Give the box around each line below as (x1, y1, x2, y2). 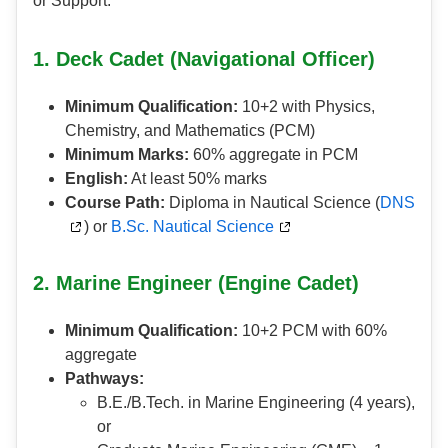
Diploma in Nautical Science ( (165, 194, 380, 212)
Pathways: (65, 370, 144, 388)
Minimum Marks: (65, 146, 189, 164)
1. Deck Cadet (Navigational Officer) (33, 48, 375, 71)
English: (65, 170, 128, 188)
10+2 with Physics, (238, 98, 375, 116)
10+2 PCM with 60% (238, 322, 387, 340)
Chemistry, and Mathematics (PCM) (65, 122, 315, 140)
